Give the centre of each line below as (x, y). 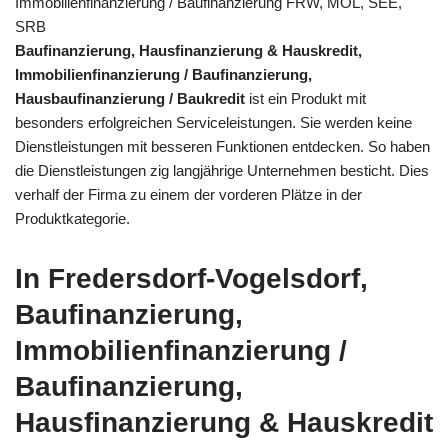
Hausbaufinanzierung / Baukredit (130, 98)
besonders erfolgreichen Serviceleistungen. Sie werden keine (213, 122)
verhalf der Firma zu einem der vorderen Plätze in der (188, 194)
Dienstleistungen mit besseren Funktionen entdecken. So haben (222, 146)
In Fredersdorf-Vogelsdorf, (191, 278)
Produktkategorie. (72, 218)
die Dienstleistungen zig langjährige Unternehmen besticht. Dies (222, 170)
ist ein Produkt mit (305, 98)
